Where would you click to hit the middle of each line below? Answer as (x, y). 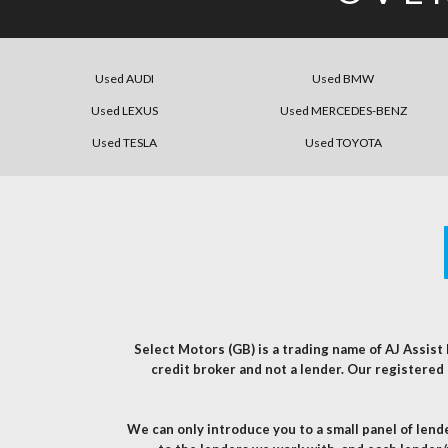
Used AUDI (124, 79)
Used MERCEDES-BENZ (343, 111)
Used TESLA (124, 143)
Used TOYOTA (343, 143)
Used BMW (343, 79)
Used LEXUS (124, 111)
